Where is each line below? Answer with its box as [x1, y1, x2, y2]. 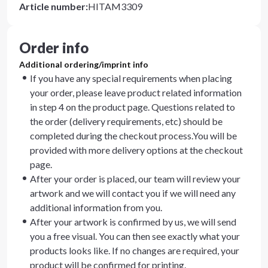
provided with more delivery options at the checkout [30, 144, 243, 156]
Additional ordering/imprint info [19, 59, 148, 69]
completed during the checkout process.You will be [30, 130, 237, 141]
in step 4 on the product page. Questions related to [30, 101, 235, 112]
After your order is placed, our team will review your [30, 173, 240, 184]
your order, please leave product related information [30, 87, 242, 98]
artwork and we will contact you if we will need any [30, 187, 236, 199]
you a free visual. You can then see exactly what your [30, 230, 240, 242]
